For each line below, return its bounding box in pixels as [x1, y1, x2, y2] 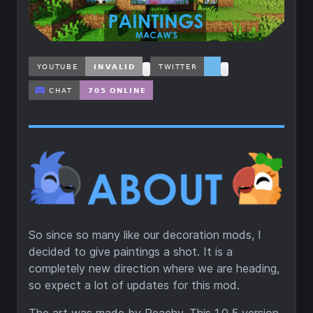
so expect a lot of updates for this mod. [29, 278, 240, 293]
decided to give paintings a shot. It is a [29, 245, 233, 259]
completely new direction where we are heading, [29, 261, 279, 276]
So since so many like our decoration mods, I [29, 228, 261, 242]
